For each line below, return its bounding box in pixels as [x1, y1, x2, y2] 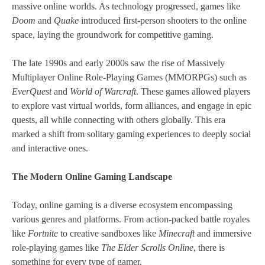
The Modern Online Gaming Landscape [12, 172, 172, 182]
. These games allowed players [136, 86, 250, 97]
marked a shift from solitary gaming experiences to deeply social [12, 129, 251, 140]
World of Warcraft [70, 86, 136, 97]
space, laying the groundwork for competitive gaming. [12, 30, 214, 40]
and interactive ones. [12, 143, 88, 154]
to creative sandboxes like [58, 228, 159, 239]
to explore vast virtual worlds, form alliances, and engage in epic [12, 101, 251, 111]
